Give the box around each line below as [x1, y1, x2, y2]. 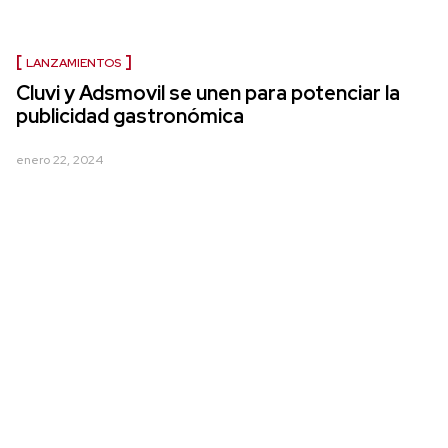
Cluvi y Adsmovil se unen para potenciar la [16, 80, 400, 106]
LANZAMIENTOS [26, 55, 121, 71]
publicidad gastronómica [16, 103, 244, 129]
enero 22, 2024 [16, 152, 103, 168]
